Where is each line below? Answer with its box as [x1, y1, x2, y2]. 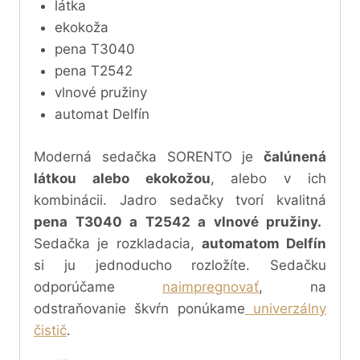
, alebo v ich [210, 170, 327, 186]
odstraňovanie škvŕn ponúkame [34, 300, 245, 317]
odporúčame [34, 278, 162, 295]
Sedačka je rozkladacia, [34, 235, 202, 252]
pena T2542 [54, 63, 133, 80]
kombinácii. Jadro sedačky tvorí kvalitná [34, 191, 326, 208]
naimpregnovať [162, 278, 259, 295]
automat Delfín [54, 106, 149, 123]
